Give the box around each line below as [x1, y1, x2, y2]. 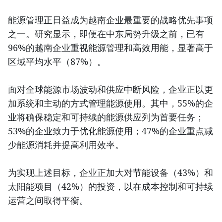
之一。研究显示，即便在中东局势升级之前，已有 [8, 28, 204, 40]
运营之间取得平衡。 [8, 194, 88, 207]
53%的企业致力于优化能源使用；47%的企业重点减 [8, 125, 213, 137]
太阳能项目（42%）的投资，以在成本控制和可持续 [8, 180, 213, 193]
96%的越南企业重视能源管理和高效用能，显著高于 [8, 42, 213, 54]
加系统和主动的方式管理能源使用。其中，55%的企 [8, 97, 213, 110]
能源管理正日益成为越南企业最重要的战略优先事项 [8, 14, 213, 26]
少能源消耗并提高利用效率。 [8, 139, 124, 151]
